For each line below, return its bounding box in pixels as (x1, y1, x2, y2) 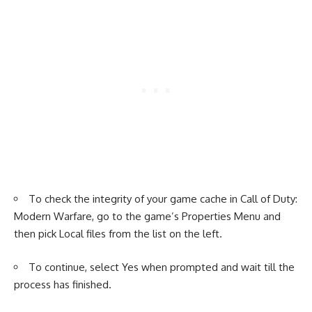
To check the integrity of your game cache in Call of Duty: (29, 192, 297, 205)
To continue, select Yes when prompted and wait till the (29, 260, 295, 274)
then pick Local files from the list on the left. (14, 227, 222, 240)
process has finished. (14, 277, 111, 291)
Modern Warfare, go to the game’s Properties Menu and (14, 210, 281, 223)
